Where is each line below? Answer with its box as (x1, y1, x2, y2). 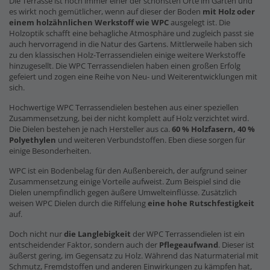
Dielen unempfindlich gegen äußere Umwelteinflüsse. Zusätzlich (9, 186, 237, 198)
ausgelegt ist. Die (171, 16, 230, 28)
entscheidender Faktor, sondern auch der (9, 239, 159, 250)
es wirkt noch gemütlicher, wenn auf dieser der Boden (9, 5, 202, 17)
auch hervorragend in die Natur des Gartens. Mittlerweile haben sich (9, 38, 253, 49)
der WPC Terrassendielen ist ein (131, 228, 245, 239)
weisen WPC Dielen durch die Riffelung (9, 197, 148, 209)
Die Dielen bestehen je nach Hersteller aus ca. (9, 123, 172, 134)
